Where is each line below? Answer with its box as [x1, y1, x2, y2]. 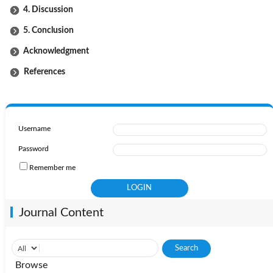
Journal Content [18, 206, 104, 219]
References [20, 67, 65, 76]
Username [18, 124, 51, 132]
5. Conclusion [23, 26, 74, 35]
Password [18, 144, 49, 152]
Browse [15, 260, 48, 270]
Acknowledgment [23, 46, 89, 55]
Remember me [29, 163, 76, 171]
